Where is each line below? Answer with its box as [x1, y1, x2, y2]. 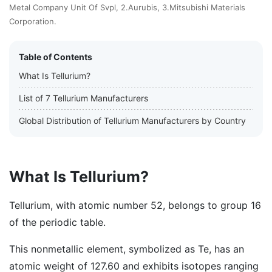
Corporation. [9, 16, 56, 26]
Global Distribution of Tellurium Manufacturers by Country [19, 115, 246, 126]
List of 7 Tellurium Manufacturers [19, 93, 148, 103]
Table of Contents [19, 52, 92, 62]
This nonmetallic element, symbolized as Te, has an [9, 243, 244, 255]
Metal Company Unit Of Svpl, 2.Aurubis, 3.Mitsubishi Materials [9, 2, 245, 12]
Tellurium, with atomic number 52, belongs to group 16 [9, 199, 261, 211]
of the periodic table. [9, 216, 106, 228]
